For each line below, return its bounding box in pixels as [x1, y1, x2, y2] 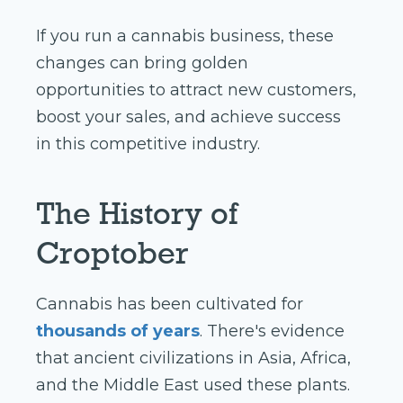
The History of [36, 194, 237, 233]
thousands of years [36, 321, 200, 342]
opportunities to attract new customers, [36, 80, 356, 101]
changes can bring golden [36, 53, 248, 74]
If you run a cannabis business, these [36, 26, 334, 47]
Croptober [36, 234, 189, 273]
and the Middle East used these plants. [36, 375, 350, 396]
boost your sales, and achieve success [36, 107, 341, 128]
